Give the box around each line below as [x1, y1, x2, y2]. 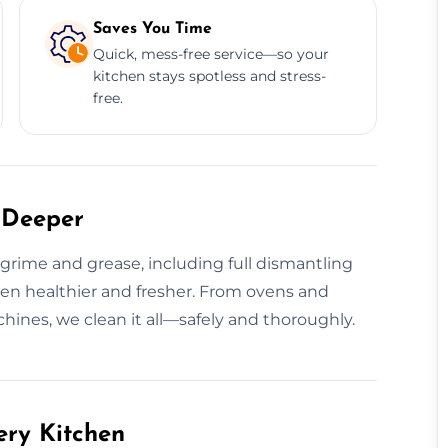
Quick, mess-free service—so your [92, 44, 329, 63]
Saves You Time [92, 20, 212, 37]
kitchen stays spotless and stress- [92, 66, 326, 85]
